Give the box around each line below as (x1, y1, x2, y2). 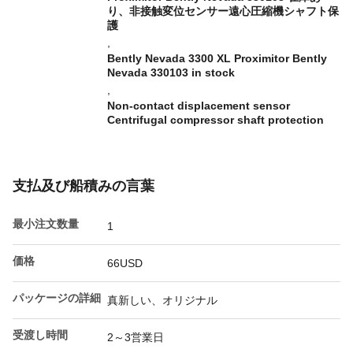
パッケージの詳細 (13, 292, 101, 304)
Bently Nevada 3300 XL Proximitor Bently (107, 52, 327, 65)
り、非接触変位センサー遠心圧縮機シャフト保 (107, 5, 339, 17)
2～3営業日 (107, 331, 164, 344)
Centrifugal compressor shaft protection (107, 113, 324, 126)
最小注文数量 (13, 217, 79, 230)
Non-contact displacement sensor (107, 99, 290, 112)
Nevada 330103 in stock (107, 66, 235, 79)
